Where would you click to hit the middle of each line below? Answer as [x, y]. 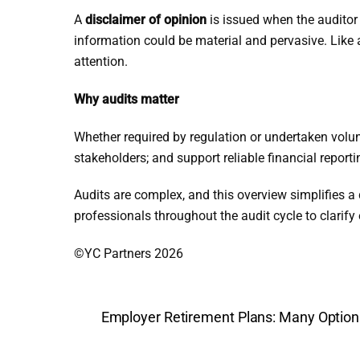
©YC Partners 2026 [129, 254]
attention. [101, 61]
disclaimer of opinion [146, 19]
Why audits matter [127, 99]
